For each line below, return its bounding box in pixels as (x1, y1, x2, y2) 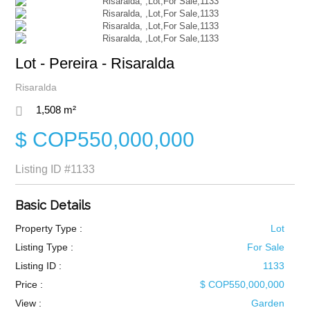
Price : (15, 279, 43, 290)
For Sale (247, 241, 285, 253)
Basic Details (15, 198, 91, 212)
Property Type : (15, 223, 82, 234)
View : (15, 298, 42, 309)
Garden (251, 298, 285, 309)
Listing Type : (15, 241, 73, 253)
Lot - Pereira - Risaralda (15, 55, 174, 72)
